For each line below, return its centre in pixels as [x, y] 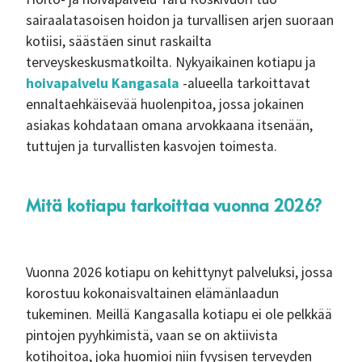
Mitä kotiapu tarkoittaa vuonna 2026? [174, 205]
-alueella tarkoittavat [245, 83]
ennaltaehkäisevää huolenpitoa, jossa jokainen [165, 104]
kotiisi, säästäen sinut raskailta [119, 41]
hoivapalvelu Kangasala [103, 83]
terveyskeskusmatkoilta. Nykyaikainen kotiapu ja [171, 62]
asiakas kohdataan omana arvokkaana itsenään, [169, 125]
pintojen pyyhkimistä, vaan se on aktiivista [152, 335]
